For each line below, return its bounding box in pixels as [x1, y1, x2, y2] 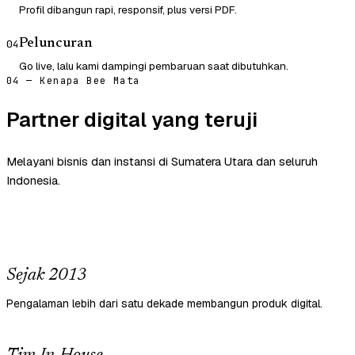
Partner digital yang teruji [6, 106, 258, 134]
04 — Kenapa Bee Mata [6, 74, 140, 88]
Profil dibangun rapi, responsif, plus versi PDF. [19, 2, 237, 17]
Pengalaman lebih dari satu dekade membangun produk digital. [6, 296, 323, 311]
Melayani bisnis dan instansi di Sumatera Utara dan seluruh [6, 154, 318, 170]
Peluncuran [19, 36, 93, 52]
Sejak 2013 [6, 267, 86, 285]
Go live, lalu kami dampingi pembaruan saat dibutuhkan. [19, 59, 288, 74]
